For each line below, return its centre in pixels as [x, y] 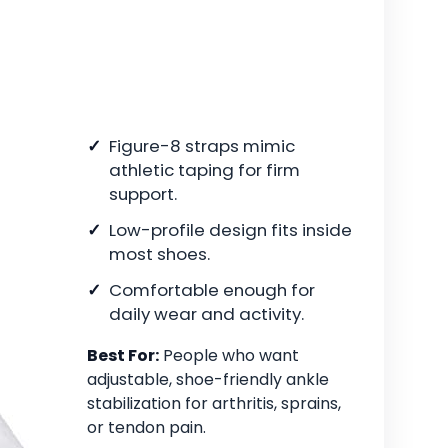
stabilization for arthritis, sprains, [214, 404]
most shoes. [159, 254]
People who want [229, 356]
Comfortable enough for [212, 290]
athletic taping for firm [204, 170]
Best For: [123, 356]
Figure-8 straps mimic [202, 146]
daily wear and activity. [206, 314]
